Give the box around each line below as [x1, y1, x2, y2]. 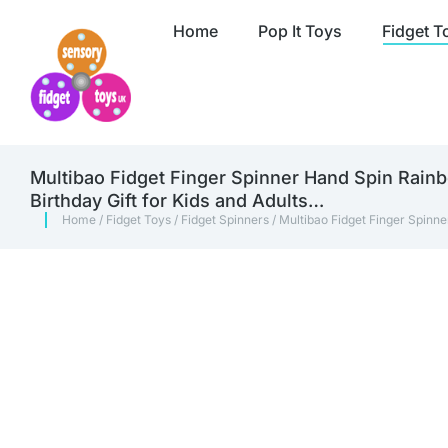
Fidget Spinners [181, 212, 269, 227]
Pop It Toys [257, 21, 342, 42]
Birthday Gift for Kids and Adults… [30, 190, 324, 211]
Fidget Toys [106, 212, 171, 227]
